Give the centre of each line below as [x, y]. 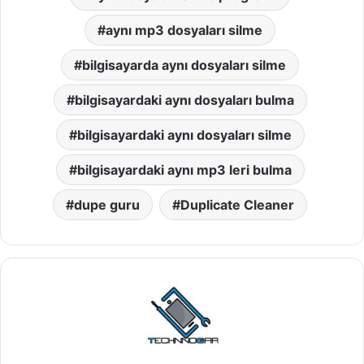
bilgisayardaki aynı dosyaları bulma [184, 100]
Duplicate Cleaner [237, 205]
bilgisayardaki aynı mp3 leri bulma [184, 170]
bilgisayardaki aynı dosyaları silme [184, 135]
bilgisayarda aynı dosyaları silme [184, 65]
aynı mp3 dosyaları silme [184, 30]
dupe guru [107, 205]
